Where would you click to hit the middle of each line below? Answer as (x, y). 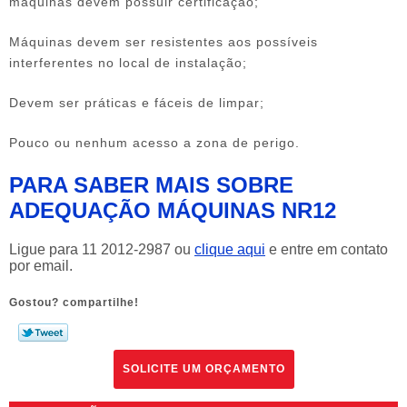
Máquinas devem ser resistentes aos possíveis (164, 41)
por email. (41, 265)
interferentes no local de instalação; (128, 62)
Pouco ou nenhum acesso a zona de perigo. (154, 142)
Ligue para (45, 249)
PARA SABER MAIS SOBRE (151, 184)
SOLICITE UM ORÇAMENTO (203, 368)
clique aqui (230, 249)
